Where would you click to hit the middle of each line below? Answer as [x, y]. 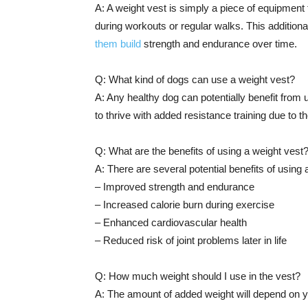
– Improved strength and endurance [175, 187]
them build [118, 44]
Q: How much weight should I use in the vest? [198, 276]
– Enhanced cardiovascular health [171, 222]
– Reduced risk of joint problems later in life [191, 240]
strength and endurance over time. [219, 44]
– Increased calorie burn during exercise [185, 205]
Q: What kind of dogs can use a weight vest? [195, 79]
